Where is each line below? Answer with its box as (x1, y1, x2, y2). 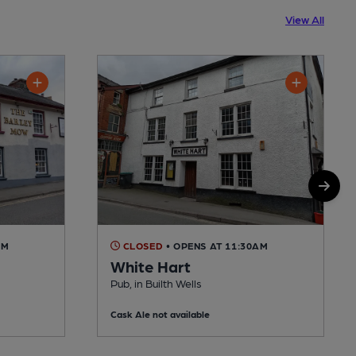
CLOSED (120, 239, 164, 251)
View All (285, 12, 324, 25)
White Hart (110, 256, 191, 276)
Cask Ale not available (110, 308, 210, 319)
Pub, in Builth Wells (110, 276, 202, 289)
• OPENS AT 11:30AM (165, 239, 269, 251)
